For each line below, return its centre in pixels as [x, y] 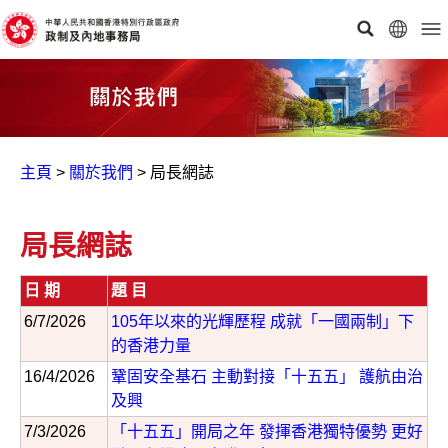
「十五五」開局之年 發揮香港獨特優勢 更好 [267, 431]
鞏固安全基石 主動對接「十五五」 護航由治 [267, 376]
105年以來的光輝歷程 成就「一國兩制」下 [262, 321]
